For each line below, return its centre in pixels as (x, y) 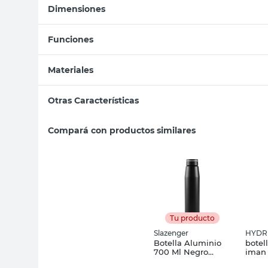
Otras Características (93, 100)
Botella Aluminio (188, 243)
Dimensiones (77, 9)
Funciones (71, 39)
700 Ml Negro (181, 252)
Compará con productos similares (122, 130)
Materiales (71, 70)
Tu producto (192, 218)
